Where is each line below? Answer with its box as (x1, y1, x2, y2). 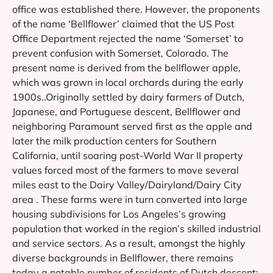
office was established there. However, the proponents (12, 2, 260, 15)
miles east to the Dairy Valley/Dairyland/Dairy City (12, 178, 242, 191)
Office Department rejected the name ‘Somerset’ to (12, 32, 243, 44)
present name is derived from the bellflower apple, (12, 61, 241, 74)
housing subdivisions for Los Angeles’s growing (12, 207, 226, 220)
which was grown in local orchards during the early (12, 76, 244, 88)
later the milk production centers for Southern (12, 134, 216, 147)
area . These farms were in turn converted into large (12, 193, 247, 205)
